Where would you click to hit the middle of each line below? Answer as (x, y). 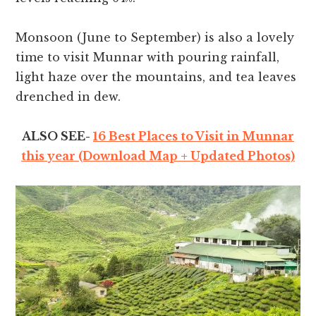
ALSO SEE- (57, 136)
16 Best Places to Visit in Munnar (194, 136)
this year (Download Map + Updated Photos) (158, 156)
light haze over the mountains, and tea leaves (156, 77)
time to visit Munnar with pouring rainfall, (148, 57)
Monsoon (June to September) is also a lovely (155, 38)
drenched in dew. (68, 97)
